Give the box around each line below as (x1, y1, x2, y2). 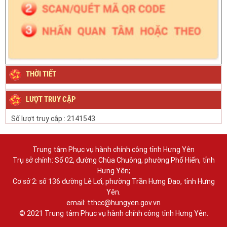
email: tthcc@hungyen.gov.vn (66, 198, 161, 207)
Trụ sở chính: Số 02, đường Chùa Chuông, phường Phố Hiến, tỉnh (12, 156, 215, 164)
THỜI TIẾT (26, 69, 56, 79)
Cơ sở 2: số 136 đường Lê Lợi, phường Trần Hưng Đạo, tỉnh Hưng (12, 177, 215, 185)
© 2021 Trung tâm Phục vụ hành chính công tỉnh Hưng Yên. (19, 209, 208, 217)
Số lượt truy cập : (11, 114, 65, 123)
